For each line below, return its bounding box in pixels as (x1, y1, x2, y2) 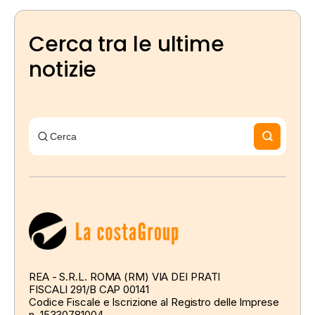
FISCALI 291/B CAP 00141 (29, 283, 149, 297)
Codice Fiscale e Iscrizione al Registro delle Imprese (29, 295, 279, 309)
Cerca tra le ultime (29, 29, 225, 59)
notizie (29, 54, 97, 84)
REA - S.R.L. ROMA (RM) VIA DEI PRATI (29, 270, 221, 284)
